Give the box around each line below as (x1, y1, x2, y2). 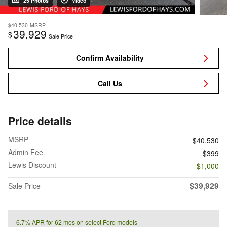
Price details (8, 113, 72, 129)
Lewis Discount (8, 160, 56, 170)
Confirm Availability (75, 53, 144, 63)
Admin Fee (8, 147, 43, 158)
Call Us (97, 78, 122, 89)
